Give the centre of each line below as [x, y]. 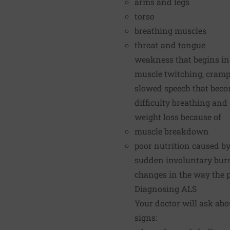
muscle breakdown [172, 131]
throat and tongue [170, 45]
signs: [146, 217]
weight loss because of [178, 117]
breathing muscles [170, 30]
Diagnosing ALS [166, 188]
